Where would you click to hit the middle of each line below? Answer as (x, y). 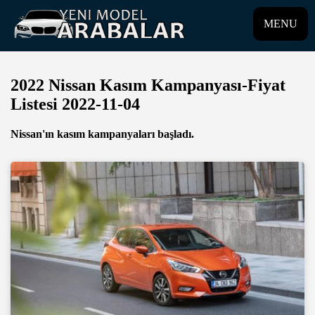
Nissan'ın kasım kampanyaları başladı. (102, 134)
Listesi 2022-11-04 (75, 104)
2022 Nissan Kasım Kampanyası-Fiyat (148, 85)
